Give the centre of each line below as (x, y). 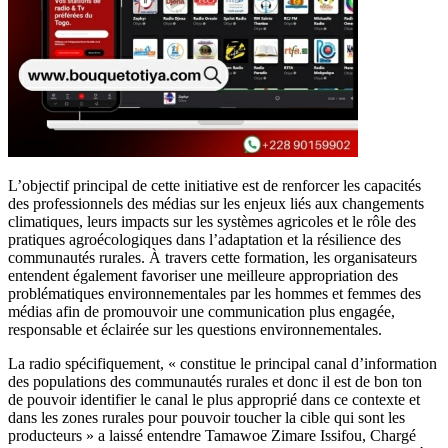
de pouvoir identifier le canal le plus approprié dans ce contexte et (214, 399)
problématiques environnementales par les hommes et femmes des (214, 293)
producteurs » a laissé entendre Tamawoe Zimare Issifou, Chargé (212, 435)
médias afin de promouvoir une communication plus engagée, (201, 311)
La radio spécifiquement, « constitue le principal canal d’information (222, 363)
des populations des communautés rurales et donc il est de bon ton (215, 381)
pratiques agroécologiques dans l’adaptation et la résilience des (204, 239)
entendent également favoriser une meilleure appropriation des (203, 275)
